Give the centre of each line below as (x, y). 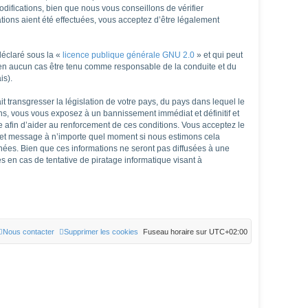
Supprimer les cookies (101, 231)
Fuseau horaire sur (176, 231)
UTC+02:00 (228, 231)
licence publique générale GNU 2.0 (129, 55)
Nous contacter (29, 231)
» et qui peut (219, 55)
